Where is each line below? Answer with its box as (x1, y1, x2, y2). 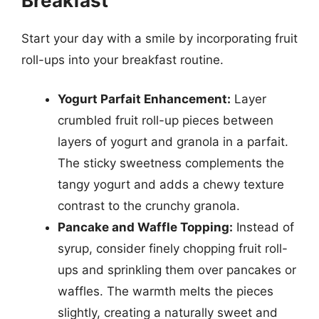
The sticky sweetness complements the (58, 156, 284, 170)
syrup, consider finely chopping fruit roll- (58, 241, 288, 256)
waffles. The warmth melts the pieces (58, 284, 273, 298)
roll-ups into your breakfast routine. (21, 52, 224, 67)
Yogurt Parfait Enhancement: (58, 92, 231, 106)
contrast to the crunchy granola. (58, 199, 240, 213)
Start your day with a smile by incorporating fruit (21, 31, 298, 46)
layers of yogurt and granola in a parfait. (58, 135, 288, 149)
